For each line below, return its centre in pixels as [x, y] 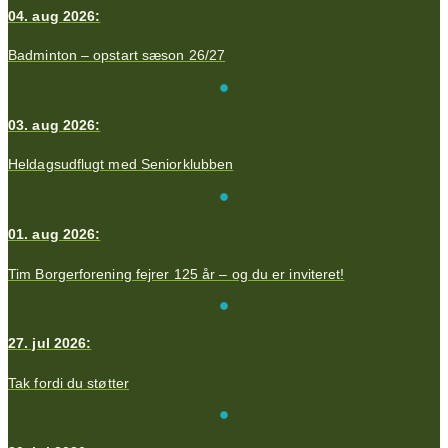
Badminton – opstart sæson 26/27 [117, 55]
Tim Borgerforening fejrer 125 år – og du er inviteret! [176, 273]
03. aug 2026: [54, 125]
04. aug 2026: [54, 15]
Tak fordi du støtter [68, 382]
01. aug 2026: [54, 234]
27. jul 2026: [50, 343]
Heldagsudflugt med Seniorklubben [121, 164]
